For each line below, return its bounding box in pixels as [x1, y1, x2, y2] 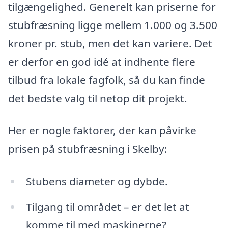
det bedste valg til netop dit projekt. [8, 91, 187, 105]
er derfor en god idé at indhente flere [8, 54, 195, 69]
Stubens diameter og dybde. [25, 174, 168, 188]
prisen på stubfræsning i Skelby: [8, 141, 167, 156]
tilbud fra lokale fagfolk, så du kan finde [8, 72, 205, 87]
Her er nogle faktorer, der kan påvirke [8, 123, 196, 138]
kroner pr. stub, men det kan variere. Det [8, 36, 212, 50]
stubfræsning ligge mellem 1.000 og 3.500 [8, 17, 217, 32]
